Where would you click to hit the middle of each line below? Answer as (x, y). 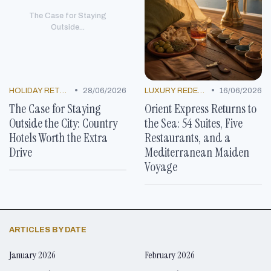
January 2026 (32, 255)
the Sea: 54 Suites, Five (194, 123)
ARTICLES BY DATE (48, 230)
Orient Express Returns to (201, 108)
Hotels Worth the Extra (58, 137)
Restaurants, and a (188, 137)
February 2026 (170, 255)
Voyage (161, 166)
